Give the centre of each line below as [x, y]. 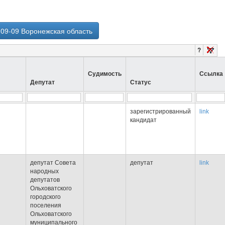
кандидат [143, 120]
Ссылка [211, 74]
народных [44, 171]
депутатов [45, 180]
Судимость [105, 74]
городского [45, 197]
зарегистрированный [160, 111]
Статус [141, 82]
